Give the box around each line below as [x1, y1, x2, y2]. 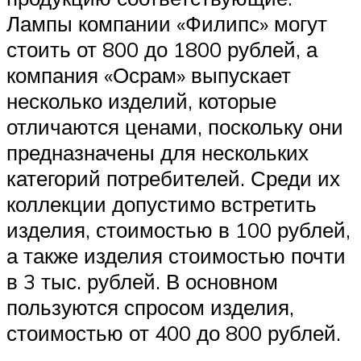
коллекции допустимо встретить [6, 190, 317, 217]
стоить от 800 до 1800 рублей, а [6, 35, 317, 62]
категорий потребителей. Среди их [6, 164, 340, 191]
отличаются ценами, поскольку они [6, 113, 343, 139]
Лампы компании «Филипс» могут [6, 10, 327, 36]
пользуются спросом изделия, [6, 293, 294, 320]
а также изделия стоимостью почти [6, 242, 346, 268]
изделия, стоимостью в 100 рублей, [6, 216, 351, 243]
